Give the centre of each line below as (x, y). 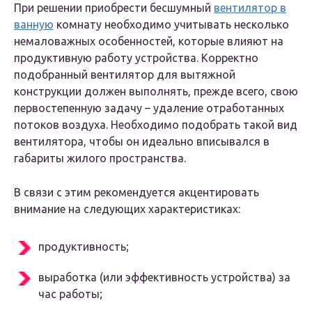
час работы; (70, 294)
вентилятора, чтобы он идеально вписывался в (142, 142)
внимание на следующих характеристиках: (127, 209)
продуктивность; (84, 247)
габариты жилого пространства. (100, 158)
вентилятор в (250, 8)
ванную (34, 25)
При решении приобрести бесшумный (114, 8)
